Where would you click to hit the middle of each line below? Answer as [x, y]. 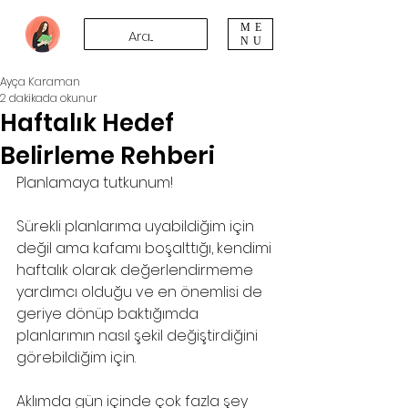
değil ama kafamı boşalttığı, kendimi [146, 248]
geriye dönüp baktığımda [109, 314]
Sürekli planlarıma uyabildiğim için [137, 226]
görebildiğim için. [76, 357]
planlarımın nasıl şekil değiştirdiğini [139, 336]
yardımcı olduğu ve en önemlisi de [141, 292]
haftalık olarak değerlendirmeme [137, 270]
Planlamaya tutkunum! [95, 183]
